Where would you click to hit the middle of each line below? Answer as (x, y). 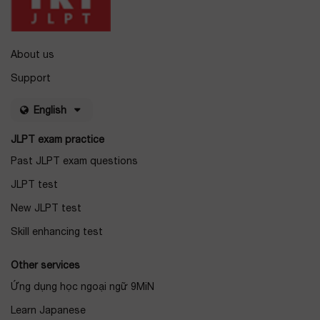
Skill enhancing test (57, 231)
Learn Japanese (48, 310)
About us (32, 54)
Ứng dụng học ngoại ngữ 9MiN (82, 286)
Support (31, 77)
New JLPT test (46, 207)
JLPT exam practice (57, 139)
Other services (45, 265)
